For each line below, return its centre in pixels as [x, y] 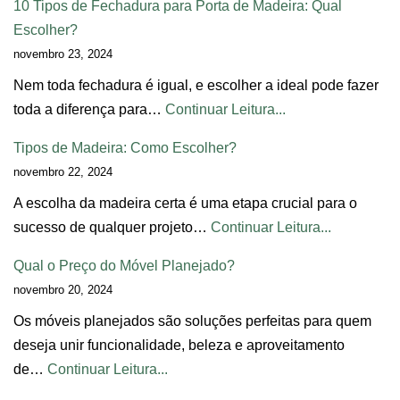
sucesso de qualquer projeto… [112, 227]
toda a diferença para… [89, 109]
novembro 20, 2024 [63, 289]
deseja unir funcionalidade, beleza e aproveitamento [179, 345]
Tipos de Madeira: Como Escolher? [125, 147]
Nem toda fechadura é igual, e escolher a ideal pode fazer [196, 85]
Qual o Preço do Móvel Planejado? [124, 265]
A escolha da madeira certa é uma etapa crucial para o [185, 203]
